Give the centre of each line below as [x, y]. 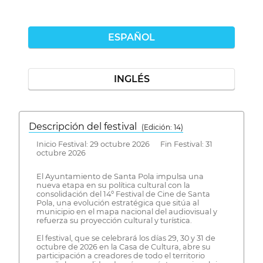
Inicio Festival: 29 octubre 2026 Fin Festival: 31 [124, 144]
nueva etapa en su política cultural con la [113, 186]
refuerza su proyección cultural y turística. [114, 221]
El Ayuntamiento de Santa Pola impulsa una [120, 177]
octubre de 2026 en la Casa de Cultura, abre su [123, 247]
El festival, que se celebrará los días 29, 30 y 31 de [126, 238]
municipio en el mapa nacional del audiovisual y [127, 212]
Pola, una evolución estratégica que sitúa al [117, 203]
